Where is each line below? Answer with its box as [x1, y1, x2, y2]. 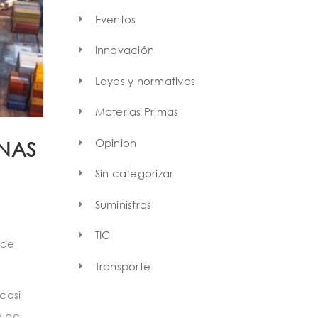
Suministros [94, 197, 152, 211]
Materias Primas [94, 105, 179, 119]
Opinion [94, 136, 137, 149]
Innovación [94, 43, 154, 57]
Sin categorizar [94, 167, 174, 180]
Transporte [94, 259, 150, 273]
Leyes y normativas [94, 74, 195, 87]
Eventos [94, 12, 136, 26]
